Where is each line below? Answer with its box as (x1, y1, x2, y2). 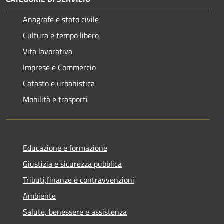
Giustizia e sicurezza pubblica (23, 157, 122, 170)
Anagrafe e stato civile (23, 13, 99, 25)
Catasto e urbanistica (23, 77, 95, 89)
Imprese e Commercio (23, 61, 96, 73)
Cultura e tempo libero (23, 29, 99, 41)
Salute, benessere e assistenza (23, 205, 127, 218)
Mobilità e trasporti (23, 93, 88, 105)
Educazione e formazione (23, 141, 107, 154)
